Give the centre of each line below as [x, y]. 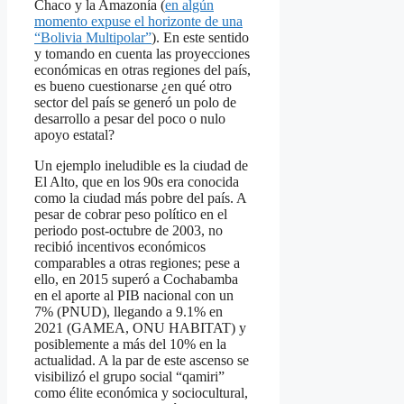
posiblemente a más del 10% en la [130, 344]
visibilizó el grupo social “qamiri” [129, 377]
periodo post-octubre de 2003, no [129, 231]
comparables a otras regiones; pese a [137, 263]
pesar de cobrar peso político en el [131, 215]
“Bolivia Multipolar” [93, 38]
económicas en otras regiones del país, [142, 70]
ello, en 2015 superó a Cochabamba [136, 280]
